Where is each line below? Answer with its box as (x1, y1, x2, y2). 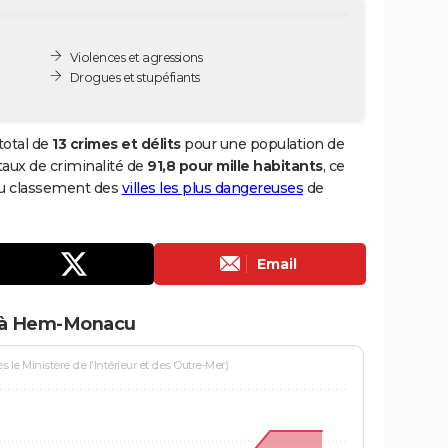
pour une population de (180, 134, 344, 153)
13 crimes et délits (52, 134, 181, 153)
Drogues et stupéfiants (69, 69, 200, 85)
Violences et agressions (69, 49, 203, 65)
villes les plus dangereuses (121, 178, 303, 197)
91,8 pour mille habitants (147, 156, 323, 175)
